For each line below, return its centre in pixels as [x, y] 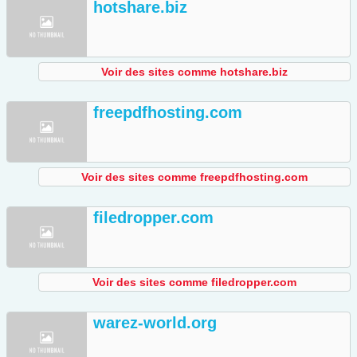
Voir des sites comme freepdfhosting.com [194, 177]
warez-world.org [155, 323]
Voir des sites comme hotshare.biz [194, 72]
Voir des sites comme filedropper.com [194, 282]
